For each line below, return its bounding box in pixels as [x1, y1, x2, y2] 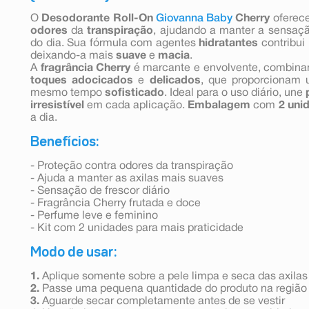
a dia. [30, 112, 57, 123]
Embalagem [188, 100, 254, 110]
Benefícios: [30, 135, 99, 148]
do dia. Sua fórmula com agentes [30, 38, 196, 48]
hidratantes [195, 38, 259, 48]
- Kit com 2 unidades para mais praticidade [30, 223, 243, 233]
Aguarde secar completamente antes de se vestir [39, 296, 285, 306]
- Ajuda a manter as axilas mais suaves [30, 173, 223, 183]
